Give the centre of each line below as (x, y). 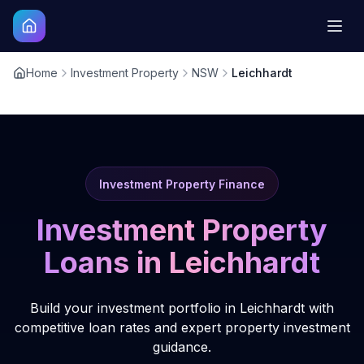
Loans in (106, 262)
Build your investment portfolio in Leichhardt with (182, 308)
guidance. (182, 347)
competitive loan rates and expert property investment (182, 327)
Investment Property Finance (182, 184)
